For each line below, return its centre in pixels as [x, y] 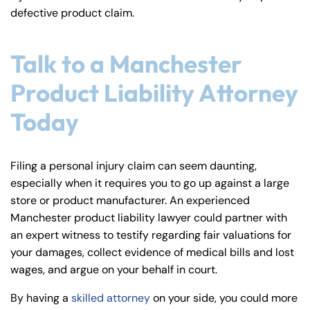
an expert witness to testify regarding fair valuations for [151, 235]
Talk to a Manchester [126, 64]
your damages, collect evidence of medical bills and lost [152, 253]
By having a [41, 298]
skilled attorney [111, 298]
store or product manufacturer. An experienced [130, 201]
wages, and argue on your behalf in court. [114, 270]
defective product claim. [72, 13]
